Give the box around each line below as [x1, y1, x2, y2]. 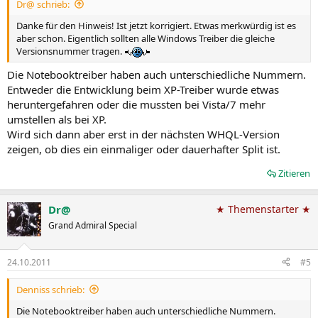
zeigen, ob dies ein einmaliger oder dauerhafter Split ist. [7, 142, 280, 156]
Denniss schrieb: [16, 283, 84, 296]
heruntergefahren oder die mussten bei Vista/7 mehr [7, 97, 265, 111]
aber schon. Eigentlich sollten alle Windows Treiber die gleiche [16, 31, 275, 45]
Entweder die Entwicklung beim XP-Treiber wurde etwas [7, 82, 279, 97]
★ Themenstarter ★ [216, 202, 311, 216]
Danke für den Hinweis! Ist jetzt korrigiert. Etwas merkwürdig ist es [16, 18, 296, 32]
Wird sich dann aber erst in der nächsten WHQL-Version [7, 127, 280, 141]
